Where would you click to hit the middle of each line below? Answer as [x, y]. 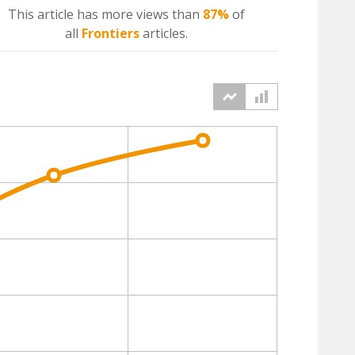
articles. [163, 33]
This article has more [72, 14]
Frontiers [110, 33]
